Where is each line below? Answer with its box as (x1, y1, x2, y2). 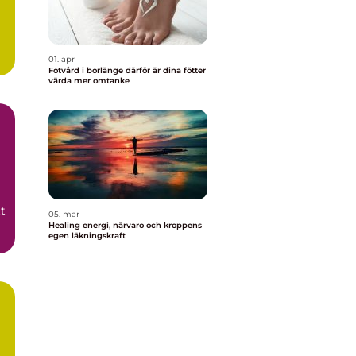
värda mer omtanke (48, 75, 130, 86)
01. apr (48, 54, 75, 64)
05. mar (48, 209, 79, 219)
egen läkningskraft (48, 230, 126, 241)
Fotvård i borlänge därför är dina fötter (48, 65, 126, 75)
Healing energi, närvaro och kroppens (48, 220, 202, 230)
